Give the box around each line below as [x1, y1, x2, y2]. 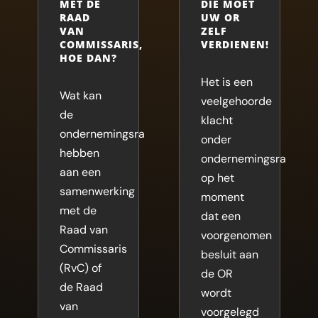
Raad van [59, 221, 108, 237]
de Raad [59, 279, 103, 295]
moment [200, 189, 244, 204]
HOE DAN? [59, 50, 117, 65]
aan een [59, 164, 101, 180]
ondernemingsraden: [200, 150, 308, 166]
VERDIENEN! [200, 37, 269, 51]
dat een [200, 208, 241, 224]
